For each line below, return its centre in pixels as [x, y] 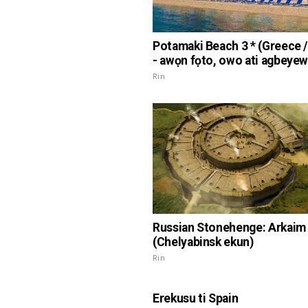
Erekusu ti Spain [196, 298]
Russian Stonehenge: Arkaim [229, 227]
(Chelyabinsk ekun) [203, 242]
